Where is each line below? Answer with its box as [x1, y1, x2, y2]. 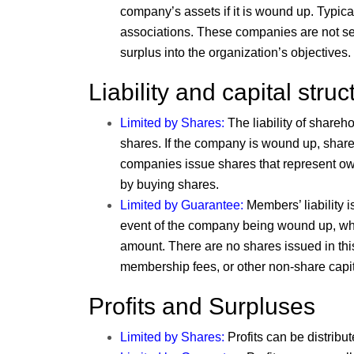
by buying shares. [120, 178, 219, 192]
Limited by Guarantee [120, 198, 240, 213]
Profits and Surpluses [88, 293, 315, 320]
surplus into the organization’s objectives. [120, 46, 351, 60]
